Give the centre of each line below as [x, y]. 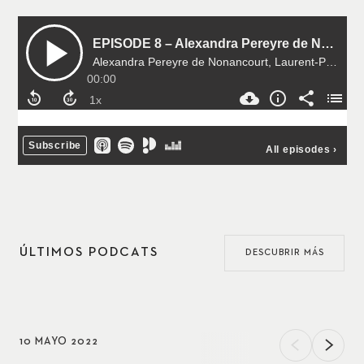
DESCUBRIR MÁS [284, 253]
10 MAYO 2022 [59, 341]
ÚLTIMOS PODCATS [89, 253]
